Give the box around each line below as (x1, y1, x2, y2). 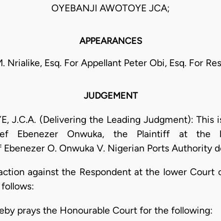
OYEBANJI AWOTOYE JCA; (51, 2, 170, 14)
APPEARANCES (79, 36, 142, 47)
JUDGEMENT (83, 90, 138, 102)
